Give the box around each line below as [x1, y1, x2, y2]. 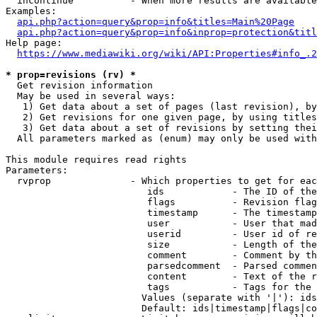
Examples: [6, 6, 57, 16]
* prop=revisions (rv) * [6, 69, 136, 80]
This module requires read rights [6, 154, 187, 165]
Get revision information [6, 80, 153, 91]
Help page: [6, 38, 62, 48]
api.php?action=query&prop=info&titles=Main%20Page [17, 16, 294, 27]
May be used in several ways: [6, 91, 175, 101]
